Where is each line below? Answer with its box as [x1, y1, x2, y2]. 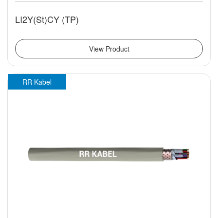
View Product [89, 44, 129, 54]
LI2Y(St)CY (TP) [15, 13, 79, 26]
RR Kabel [22, 77, 52, 87]
